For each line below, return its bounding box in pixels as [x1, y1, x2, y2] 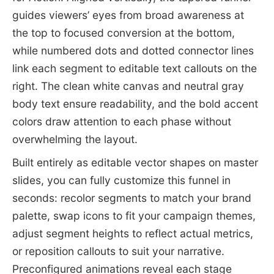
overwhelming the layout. [12, 132, 138, 146]
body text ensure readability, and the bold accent [12, 97, 258, 110]
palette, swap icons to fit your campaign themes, [12, 209, 256, 223]
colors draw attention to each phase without [12, 114, 231, 128]
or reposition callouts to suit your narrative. [12, 245, 224, 258]
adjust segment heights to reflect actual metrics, [12, 227, 253, 240]
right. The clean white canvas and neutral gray [12, 79, 244, 92]
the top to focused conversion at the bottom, [12, 26, 235, 39]
